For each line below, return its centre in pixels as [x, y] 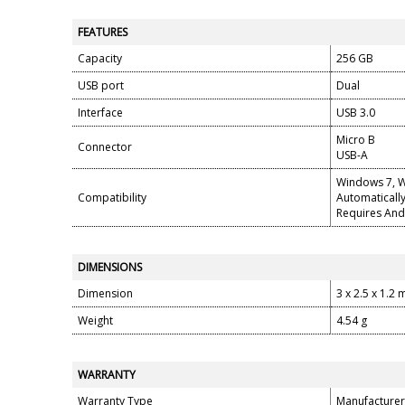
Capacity [100, 58]
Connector [105, 147]
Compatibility [112, 198]
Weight [95, 320]
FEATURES [103, 32]
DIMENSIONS [110, 267]
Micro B [356, 140]
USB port [101, 85]
